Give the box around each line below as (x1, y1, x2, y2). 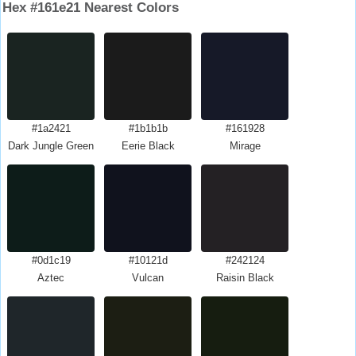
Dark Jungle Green (8, 140, 94, 152)
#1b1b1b (128, 122, 168, 134)
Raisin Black (215, 272, 274, 284)
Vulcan (132, 272, 164, 284)
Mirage (229, 140, 261, 152)
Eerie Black (121, 140, 175, 152)
